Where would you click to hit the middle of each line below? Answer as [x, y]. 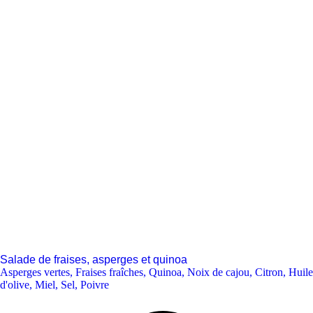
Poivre [95, 285]
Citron [269, 272]
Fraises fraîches [109, 272]
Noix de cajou [218, 272]
